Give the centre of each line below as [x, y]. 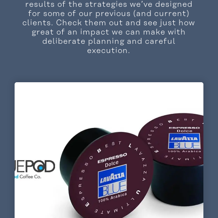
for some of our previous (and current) [109, 13]
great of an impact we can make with [109, 32]
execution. [109, 50]
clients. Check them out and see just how [109, 23]
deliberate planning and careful [109, 41]
